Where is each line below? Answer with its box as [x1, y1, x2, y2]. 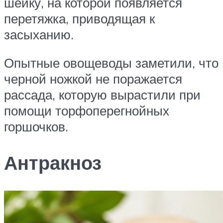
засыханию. [4, 26, 74, 42]
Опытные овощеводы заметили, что [4, 55, 219, 71]
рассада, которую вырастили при [4, 87, 201, 103]
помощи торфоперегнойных [4, 103, 169, 119]
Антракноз [4, 150, 102, 175]
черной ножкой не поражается [4, 71, 182, 87]
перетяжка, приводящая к [4, 10, 155, 26]
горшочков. [4, 118, 68, 135]
